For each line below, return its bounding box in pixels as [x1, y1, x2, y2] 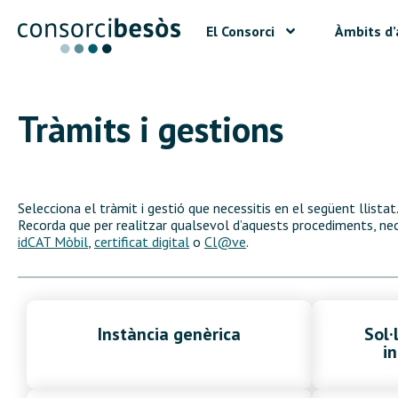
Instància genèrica [98, 322, 241, 346]
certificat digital [94, 233, 189, 251]
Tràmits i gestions [18, 106, 283, 152]
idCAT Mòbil [18, 233, 88, 251]
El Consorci [205, 22, 275, 40]
